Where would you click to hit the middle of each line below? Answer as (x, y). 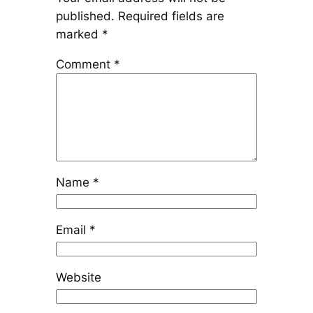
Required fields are (171, 16)
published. (85, 16)
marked (79, 35)
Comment (85, 64)
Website (78, 277)
